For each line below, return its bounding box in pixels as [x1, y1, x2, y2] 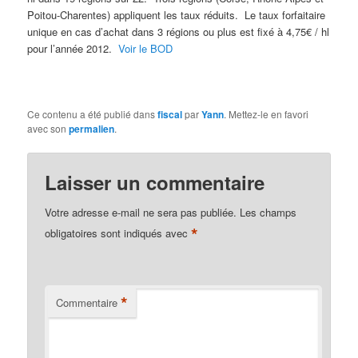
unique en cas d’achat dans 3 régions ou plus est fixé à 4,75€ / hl [27, 23, 330, 39]
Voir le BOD [118, 40, 173, 56]
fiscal [157, 107, 183, 121]
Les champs [240, 205, 297, 221]
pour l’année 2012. [27, 40, 119, 56]
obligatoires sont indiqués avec [45, 225, 192, 241]
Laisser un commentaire [45, 169, 265, 197]
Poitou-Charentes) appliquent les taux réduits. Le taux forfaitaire [27, 6, 326, 22]
